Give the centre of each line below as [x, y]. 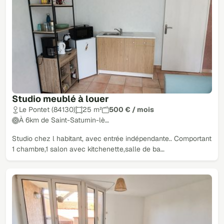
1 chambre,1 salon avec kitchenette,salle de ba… [88, 149]
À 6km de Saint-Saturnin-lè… [64, 120]
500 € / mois [131, 110]
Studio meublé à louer [60, 99]
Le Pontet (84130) [47, 110]
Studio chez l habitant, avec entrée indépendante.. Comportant [112, 139]
